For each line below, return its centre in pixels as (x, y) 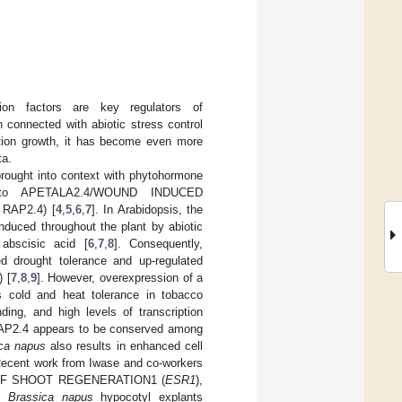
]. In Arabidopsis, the (147, 209)
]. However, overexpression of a (120, 277)
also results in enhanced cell (124, 345)
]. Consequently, (158, 243)
